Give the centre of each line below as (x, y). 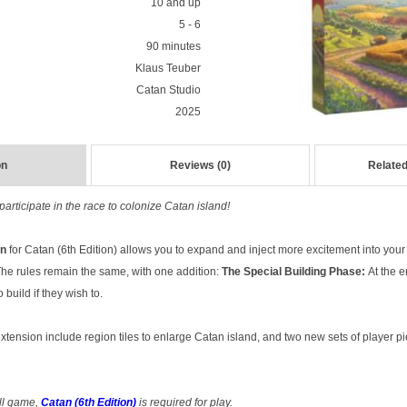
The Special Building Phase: (295, 272)
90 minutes (173, 46)
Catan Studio (168, 90)
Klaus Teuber (168, 68)
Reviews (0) (200, 165)
